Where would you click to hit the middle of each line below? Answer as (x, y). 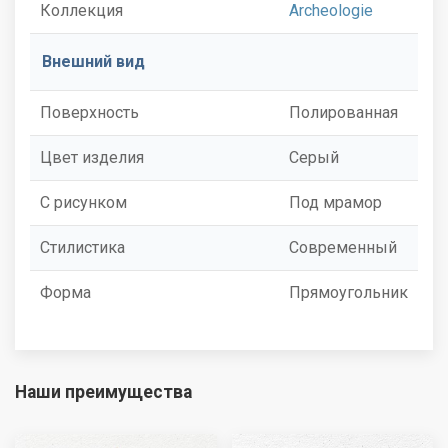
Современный (343, 247)
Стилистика (82, 247)
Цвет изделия (92, 157)
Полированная (343, 112)
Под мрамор (335, 202)
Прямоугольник (348, 292)
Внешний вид (93, 61)
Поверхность (89, 112)
